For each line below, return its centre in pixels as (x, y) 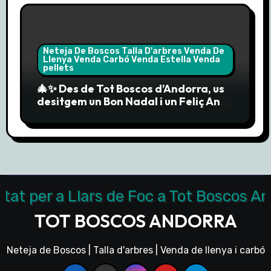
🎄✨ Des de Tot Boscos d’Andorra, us (130, 88)
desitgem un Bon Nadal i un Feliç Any (131, 101)
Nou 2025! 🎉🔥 (74, 114)
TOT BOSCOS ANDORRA (135, 220)
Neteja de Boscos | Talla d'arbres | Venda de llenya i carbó (135, 250)
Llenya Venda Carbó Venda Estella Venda (131, 59)
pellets (58, 68)
